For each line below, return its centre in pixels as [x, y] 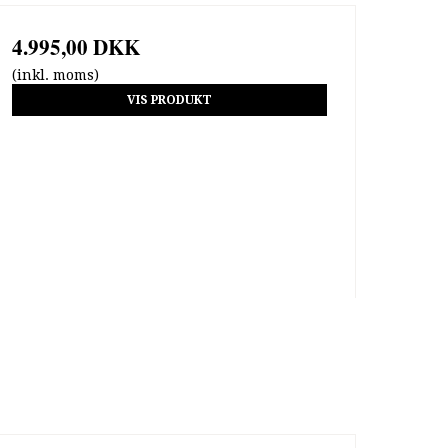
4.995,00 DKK [75, 46]
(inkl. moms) [55, 74]
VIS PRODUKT [169, 99]
